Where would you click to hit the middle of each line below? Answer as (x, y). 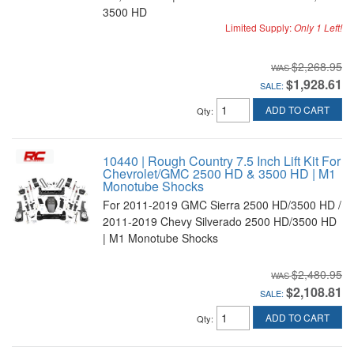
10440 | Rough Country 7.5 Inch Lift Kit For (222, 161)
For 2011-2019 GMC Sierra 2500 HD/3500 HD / (222, 205)
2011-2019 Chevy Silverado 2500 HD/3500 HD (220, 221)
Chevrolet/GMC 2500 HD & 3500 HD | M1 (219, 173)
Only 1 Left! (318, 27)
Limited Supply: (260, 27)
